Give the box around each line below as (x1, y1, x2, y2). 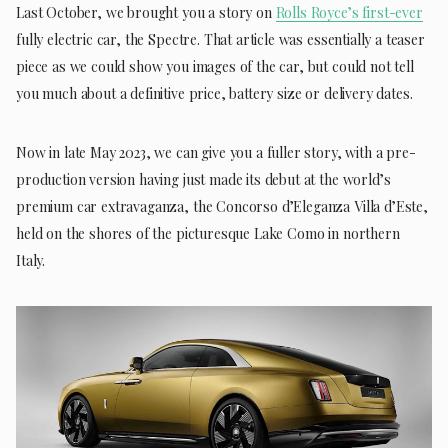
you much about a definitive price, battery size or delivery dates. (16, 83, 417, 103)
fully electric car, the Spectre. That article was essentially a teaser (16, 29, 425, 49)
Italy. (16, 250, 46, 270)
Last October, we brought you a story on (16, 2, 276, 22)
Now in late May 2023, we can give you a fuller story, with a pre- (16, 142, 416, 162)
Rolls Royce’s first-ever (275, 2, 423, 22)
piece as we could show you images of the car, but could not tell (16, 56, 414, 76)
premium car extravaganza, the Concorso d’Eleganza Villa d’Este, (16, 196, 428, 216)
